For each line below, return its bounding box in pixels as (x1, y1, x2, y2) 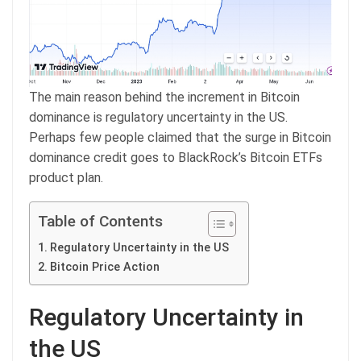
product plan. (29, 169, 106, 185)
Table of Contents (38, 212, 163, 231)
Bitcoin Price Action (49, 259, 160, 274)
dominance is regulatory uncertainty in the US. (29, 109, 288, 125)
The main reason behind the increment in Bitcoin (29, 89, 300, 105)
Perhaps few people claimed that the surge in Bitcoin (29, 129, 331, 145)
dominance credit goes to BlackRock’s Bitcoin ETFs (29, 149, 322, 165)
